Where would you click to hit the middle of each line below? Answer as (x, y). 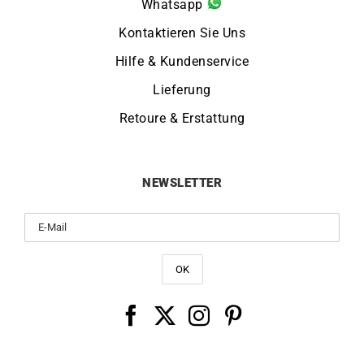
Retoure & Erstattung (182, 119)
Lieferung (182, 90)
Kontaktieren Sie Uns (182, 33)
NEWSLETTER (182, 183)
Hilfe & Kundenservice (182, 62)
